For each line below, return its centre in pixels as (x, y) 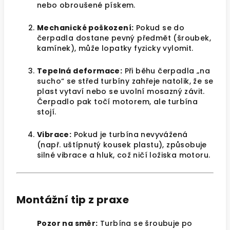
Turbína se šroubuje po (145, 223)
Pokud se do (159, 28)
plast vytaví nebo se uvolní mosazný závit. (121, 91)
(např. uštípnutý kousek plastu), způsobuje (122, 145)
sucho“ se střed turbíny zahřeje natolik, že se (125, 81)
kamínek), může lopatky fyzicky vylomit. (115, 48)
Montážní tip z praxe (73, 200)
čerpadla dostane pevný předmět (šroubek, (124, 38)
